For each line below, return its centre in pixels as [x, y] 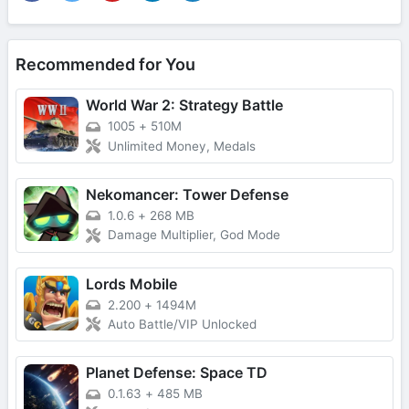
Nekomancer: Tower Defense [187, 194]
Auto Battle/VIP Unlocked [182, 325]
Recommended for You [105, 65]
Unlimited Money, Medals [182, 146]
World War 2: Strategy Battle [184, 105]
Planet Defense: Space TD [177, 373]
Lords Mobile [131, 283]
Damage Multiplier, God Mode [194, 235]
